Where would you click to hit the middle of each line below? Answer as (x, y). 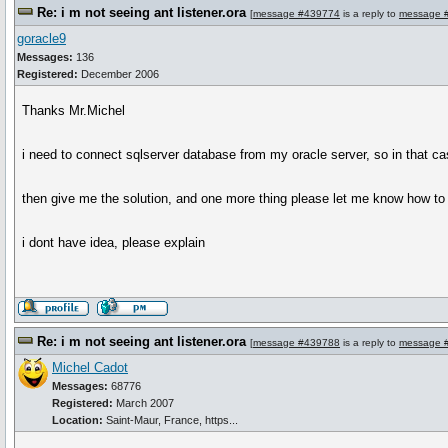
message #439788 (296, 342)
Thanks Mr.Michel (74, 110)
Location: (79, 420)
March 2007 (143, 403)
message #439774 (296, 13)
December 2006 (118, 74)
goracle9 (41, 38)
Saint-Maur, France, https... (172, 420)
